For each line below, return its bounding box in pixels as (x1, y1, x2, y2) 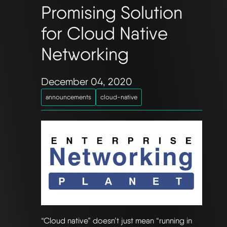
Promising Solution (41, 2, 182, 23)
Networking (41, 43, 129, 64)
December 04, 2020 (41, 75, 132, 88)
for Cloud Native (41, 22, 168, 44)
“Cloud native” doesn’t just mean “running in (41, 216, 192, 226)
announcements (46, 93, 91, 101)
